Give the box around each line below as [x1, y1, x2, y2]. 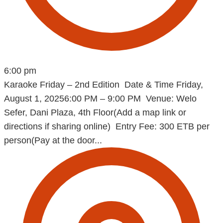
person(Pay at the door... [4, 135, 102, 145]
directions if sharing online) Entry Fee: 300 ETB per [4, 121, 210, 131]
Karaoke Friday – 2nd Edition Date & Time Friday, [4, 80, 203, 90]
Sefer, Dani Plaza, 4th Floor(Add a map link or [4, 108, 186, 117]
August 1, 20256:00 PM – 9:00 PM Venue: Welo [4, 94, 197, 104]
